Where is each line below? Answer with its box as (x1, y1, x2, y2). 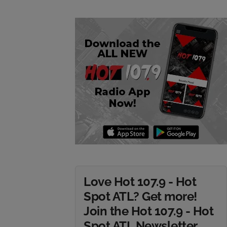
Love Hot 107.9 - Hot (84, 174, 197, 189)
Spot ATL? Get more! (84, 189, 197, 204)
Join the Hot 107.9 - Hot (84, 204, 214, 218)
